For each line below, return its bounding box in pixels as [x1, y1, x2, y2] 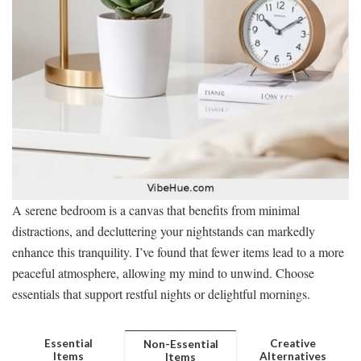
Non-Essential [143, 338, 218, 351]
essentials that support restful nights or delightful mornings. [12, 285, 310, 303]
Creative [270, 337, 316, 351]
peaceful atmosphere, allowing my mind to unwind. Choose [12, 264, 314, 282]
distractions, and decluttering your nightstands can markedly [12, 222, 315, 240]
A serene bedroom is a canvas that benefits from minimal [12, 201, 300, 219]
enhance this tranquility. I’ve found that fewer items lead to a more [12, 243, 344, 261]
